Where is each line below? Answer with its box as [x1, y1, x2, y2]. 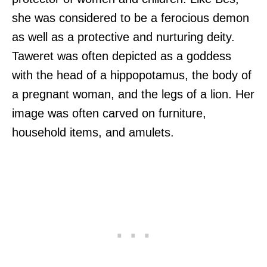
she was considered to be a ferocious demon [12, 11, 249, 25]
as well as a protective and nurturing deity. [12, 30, 235, 44]
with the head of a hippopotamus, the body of [12, 69, 252, 82]
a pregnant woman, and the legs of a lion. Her [12, 88, 254, 101]
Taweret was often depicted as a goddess [12, 49, 231, 63]
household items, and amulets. [12, 126, 174, 139]
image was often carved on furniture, [12, 107, 206, 120]
